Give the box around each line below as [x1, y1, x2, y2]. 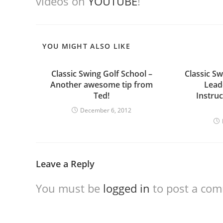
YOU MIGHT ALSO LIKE [42, 41, 131, 51]
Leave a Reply [36, 158, 95, 170]
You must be [36, 181, 103, 196]
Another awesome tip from [50, 79, 153, 90]
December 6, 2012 [80, 106, 132, 114]
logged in [103, 181, 150, 196]
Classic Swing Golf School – [51, 68, 152, 79]
